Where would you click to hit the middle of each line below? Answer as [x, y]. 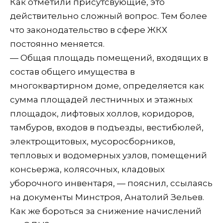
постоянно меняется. [57, 44]
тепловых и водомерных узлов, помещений [109, 155]
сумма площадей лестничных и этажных [101, 99]
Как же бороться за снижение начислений [106, 211]
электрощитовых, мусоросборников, [93, 141]
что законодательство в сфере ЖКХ [89, 30]
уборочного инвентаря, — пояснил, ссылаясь [111, 183]
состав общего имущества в [72, 71]
